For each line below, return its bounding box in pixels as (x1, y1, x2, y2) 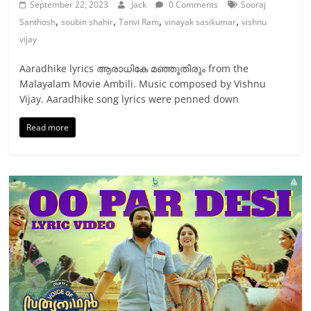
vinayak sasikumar (165, 16, 237, 28)
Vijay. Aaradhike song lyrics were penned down (19, 92, 239, 106)
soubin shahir (61, 16, 114, 28)
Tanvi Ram (119, 16, 160, 28)
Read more (26, 121, 69, 134)
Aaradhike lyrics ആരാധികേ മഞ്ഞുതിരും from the (19, 62, 249, 76)
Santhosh (19, 16, 56, 28)
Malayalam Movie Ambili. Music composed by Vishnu (19, 77, 267, 91)
